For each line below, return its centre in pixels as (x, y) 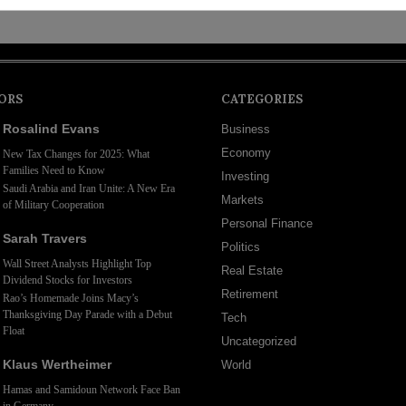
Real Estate (252, 271)
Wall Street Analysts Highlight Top (77, 264)
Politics (241, 247)
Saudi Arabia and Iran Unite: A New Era (88, 189)
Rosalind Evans (51, 129)
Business (246, 130)
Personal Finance (267, 224)
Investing (245, 177)
